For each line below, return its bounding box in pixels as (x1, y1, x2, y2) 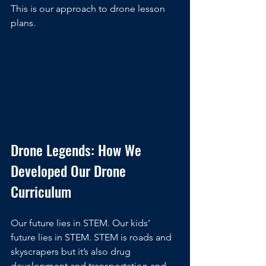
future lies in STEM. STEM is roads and (11, 232, 174, 243)
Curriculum (11, 180, 71, 202)
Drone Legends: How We (11, 139, 145, 161)
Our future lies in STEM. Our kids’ (11, 217, 153, 229)
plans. (11, 17, 36, 28)
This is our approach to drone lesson (11, 2, 167, 14)
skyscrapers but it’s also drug (11, 246, 133, 258)
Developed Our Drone (11, 160, 129, 182)
